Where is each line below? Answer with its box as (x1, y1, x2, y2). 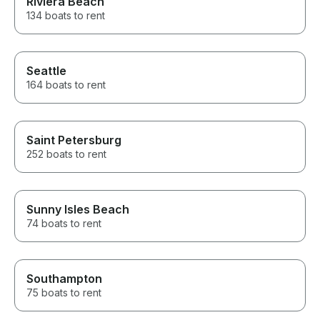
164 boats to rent (26, 79, 106, 91)
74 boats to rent (26, 217, 101, 230)
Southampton (26, 271, 102, 286)
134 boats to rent (26, 9, 105, 22)
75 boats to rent (26, 286, 101, 299)
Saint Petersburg (26, 133, 121, 148)
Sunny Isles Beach (26, 202, 129, 217)
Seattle (26, 64, 66, 79)
